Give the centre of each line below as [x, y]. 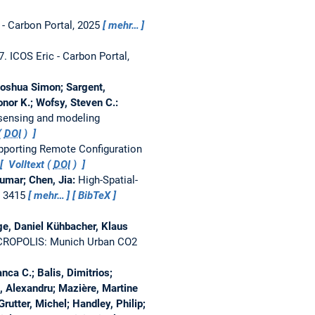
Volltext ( [29, 164]
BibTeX [95, 195]
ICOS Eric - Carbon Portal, [69, 56]
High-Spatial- [108, 180]
